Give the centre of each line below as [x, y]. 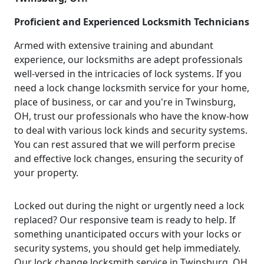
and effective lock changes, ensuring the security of [129, 158]
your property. [46, 172]
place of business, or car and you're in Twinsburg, [125, 102]
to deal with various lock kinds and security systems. [131, 130]
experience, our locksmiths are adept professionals [128, 59]
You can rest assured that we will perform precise [125, 144]
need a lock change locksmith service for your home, [132, 88]
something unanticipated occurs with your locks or [128, 234]
